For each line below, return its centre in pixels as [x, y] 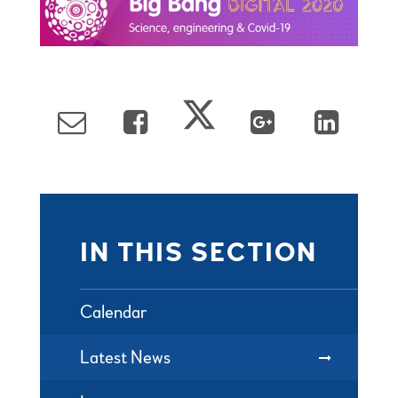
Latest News [125, 358]
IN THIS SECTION [198, 253]
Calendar [113, 312]
